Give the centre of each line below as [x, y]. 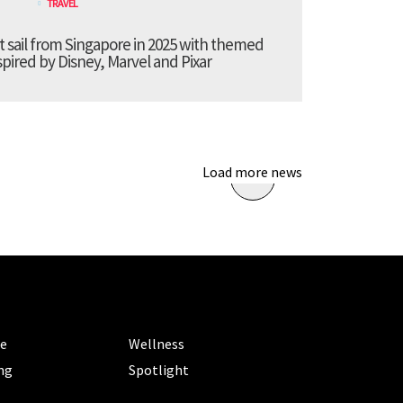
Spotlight [159, 370]
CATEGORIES [169, 308]
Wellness [157, 344]
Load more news [252, 172]
